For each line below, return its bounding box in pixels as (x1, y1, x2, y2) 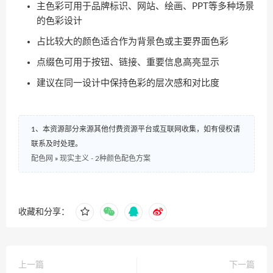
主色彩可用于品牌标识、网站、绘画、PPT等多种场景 (37, 2, 254, 11)
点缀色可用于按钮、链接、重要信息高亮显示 (37, 58, 219, 67)
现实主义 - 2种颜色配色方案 (60, 155, 151, 162)
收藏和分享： (18, 208, 69, 216)
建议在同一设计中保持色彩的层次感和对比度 (37, 79, 219, 88)
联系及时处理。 (31, 140, 82, 147)
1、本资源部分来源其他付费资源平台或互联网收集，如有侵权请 (31, 126, 240, 133)
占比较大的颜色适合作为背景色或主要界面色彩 (37, 37, 229, 46)
